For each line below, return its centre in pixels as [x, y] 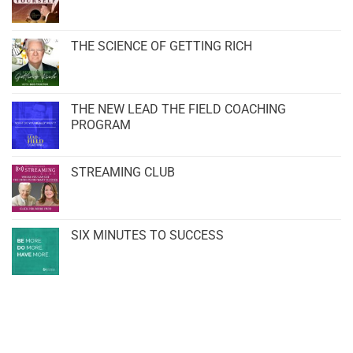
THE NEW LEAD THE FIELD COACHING [178, 110]
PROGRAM [101, 125]
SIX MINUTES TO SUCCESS [147, 236]
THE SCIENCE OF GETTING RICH [162, 46]
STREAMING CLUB [123, 173]
